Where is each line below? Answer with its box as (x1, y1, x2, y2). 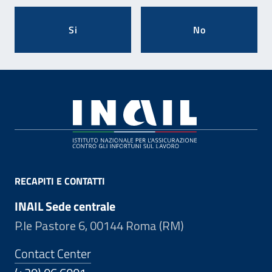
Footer (14, 92, 69, 122)
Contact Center (15, 244, 91, 263)
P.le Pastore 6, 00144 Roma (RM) (15, 216, 184, 236)
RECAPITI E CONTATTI (15, 174, 105, 189)
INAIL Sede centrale (15, 197, 115, 216)
